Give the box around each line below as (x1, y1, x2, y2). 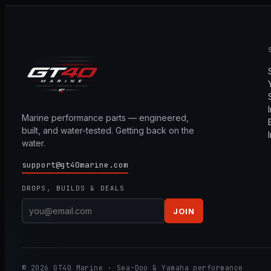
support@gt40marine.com (22, 159, 128, 170)
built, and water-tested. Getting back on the (22, 125, 194, 135)
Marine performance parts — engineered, (22, 112, 189, 123)
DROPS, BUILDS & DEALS (22, 184, 125, 192)
